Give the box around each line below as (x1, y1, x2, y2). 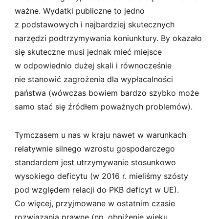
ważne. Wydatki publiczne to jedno (15, 5, 145, 16)
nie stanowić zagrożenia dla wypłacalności (15, 74, 173, 84)
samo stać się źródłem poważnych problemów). (15, 101, 193, 111)
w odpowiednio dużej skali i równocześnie (15, 60, 172, 70)
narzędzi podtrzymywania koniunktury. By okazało (15, 33, 202, 43)
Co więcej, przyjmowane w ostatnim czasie (15, 198, 175, 208)
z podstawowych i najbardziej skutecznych (15, 19, 175, 29)
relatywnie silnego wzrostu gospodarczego (15, 143, 175, 153)
